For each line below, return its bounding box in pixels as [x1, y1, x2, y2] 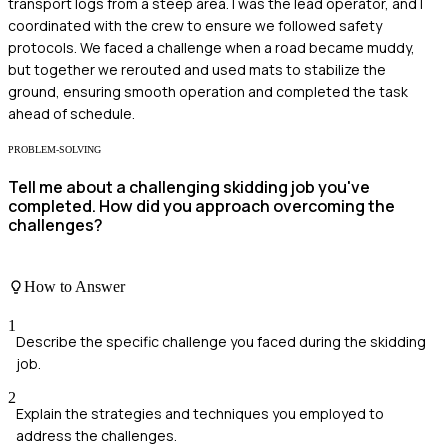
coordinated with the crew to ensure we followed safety [8, 16, 382, 36]
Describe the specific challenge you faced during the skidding [16, 332, 426, 352]
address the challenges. [16, 426, 177, 446]
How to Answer [24, 277, 125, 295]
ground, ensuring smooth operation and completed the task [8, 82, 408, 102]
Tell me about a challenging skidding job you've [8, 176, 370, 199]
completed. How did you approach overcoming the [8, 195, 395, 218]
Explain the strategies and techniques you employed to [16, 404, 384, 424]
